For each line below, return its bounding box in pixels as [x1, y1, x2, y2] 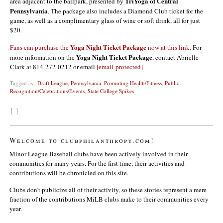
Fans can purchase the [10, 42, 69, 52]
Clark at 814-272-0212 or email [10, 62, 97, 71]
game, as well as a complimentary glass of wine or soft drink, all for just [10, 15, 200, 25]
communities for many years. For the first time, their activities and [9, 158, 185, 168]
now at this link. [148, 42, 191, 52]
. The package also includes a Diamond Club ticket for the [48, 6, 203, 15]
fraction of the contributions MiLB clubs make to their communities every [9, 194, 209, 204]
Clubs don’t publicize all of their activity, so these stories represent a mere [9, 185, 207, 194]
